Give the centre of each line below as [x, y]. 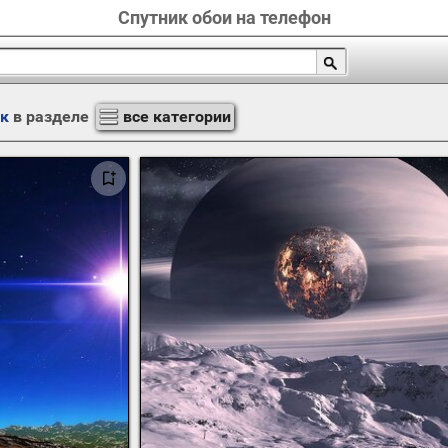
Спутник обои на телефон [224, 17]
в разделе [50, 116]
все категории [176, 116]
